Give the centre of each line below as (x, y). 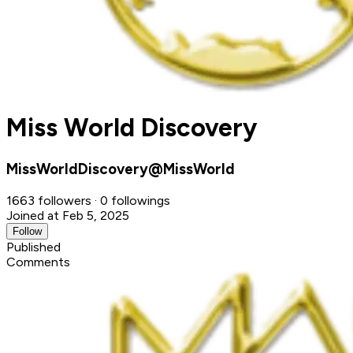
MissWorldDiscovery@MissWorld (121, 169)
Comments (38, 262)
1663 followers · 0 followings (88, 200)
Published (33, 247)
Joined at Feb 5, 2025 (68, 215)
